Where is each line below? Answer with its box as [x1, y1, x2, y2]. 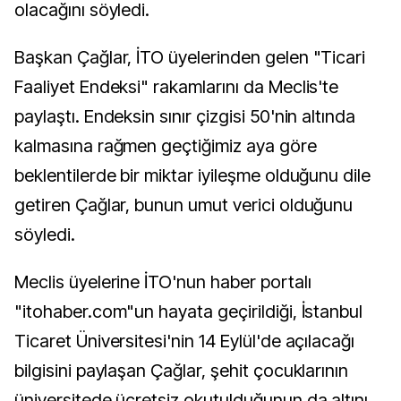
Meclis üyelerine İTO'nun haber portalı [14, 271, 311, 293]
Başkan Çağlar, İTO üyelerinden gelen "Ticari [14, 47, 366, 68]
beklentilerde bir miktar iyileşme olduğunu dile [14, 165, 371, 186]
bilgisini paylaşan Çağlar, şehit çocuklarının [14, 360, 349, 381]
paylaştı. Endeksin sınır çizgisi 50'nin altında [14, 106, 356, 127]
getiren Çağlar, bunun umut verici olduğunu [14, 194, 354, 216]
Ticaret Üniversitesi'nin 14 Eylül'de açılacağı [14, 330, 355, 352]
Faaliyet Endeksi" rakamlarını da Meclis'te [14, 76, 339, 98]
